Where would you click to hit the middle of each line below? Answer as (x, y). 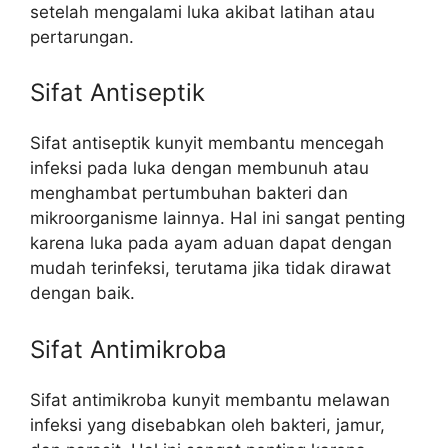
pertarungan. (82, 36)
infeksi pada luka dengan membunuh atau (199, 168)
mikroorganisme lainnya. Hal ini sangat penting (217, 218)
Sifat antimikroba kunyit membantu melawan (210, 399)
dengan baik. (82, 293)
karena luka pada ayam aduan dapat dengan (211, 243)
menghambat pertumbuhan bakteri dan (189, 193)
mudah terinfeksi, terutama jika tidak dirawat (210, 268)
